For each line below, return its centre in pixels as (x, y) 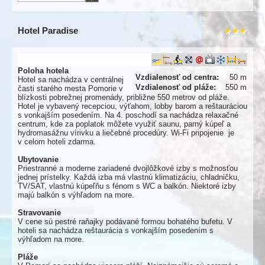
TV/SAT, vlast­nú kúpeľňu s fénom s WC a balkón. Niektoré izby (127, 186)
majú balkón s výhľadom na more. (76, 195)
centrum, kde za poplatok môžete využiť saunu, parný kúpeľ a (124, 124)
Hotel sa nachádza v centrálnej (71, 80)
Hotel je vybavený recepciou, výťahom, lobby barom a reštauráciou (132, 106)
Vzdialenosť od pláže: (176, 87)
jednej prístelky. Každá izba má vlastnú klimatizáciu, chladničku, (129, 177)
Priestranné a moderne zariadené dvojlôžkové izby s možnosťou (128, 168)
